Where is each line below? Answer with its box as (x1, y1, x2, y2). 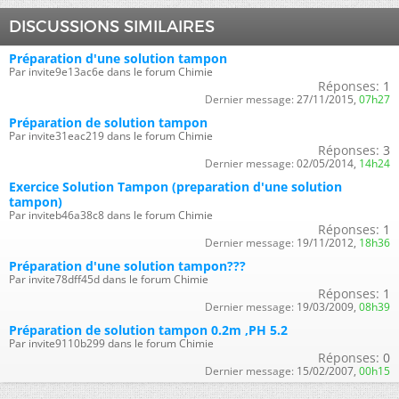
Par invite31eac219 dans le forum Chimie (9, 128, 213, 143)
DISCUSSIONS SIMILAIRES (9, 17, 215, 37)
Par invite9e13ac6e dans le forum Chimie (9, 64, 213, 79)
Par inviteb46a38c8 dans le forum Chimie (9, 208, 213, 223)
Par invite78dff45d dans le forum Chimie (9, 272, 208, 287)
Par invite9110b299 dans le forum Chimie (9, 336, 214, 351)
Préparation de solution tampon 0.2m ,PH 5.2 (9, 322, 288, 338)
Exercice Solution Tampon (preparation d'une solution (9, 178, 342, 195)
